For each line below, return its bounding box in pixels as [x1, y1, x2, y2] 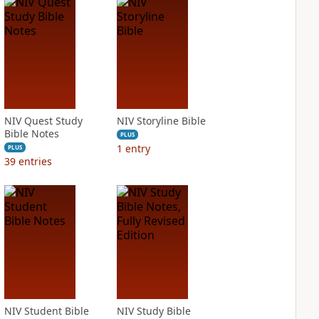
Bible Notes [4, 127, 59, 140]
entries [18, 155, 52, 168]
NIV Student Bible [4, 304, 89, 318]
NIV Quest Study [4, 114, 83, 127]
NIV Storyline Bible [116, 114, 206, 127]
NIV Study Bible [116, 304, 191, 318]
